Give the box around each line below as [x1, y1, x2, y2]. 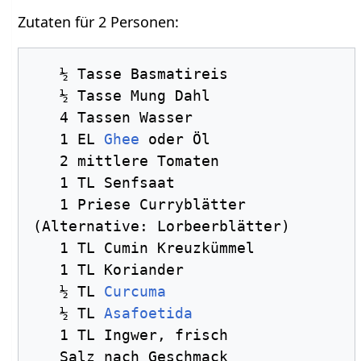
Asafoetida [104, 305, 193, 322]
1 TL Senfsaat [33, 174, 60, 192]
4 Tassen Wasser [33, 109, 60, 127]
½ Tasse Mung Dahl [33, 87, 60, 105]
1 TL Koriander [33, 261, 60, 279]
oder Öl [139, 131, 211, 148]
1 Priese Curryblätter [33, 196, 60, 214]
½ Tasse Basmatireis [33, 65, 60, 83]
